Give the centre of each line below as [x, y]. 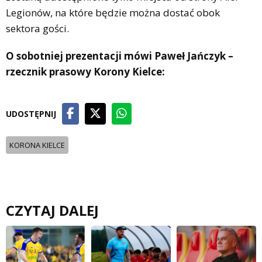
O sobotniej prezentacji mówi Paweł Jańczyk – [120, 56]
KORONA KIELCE [37, 145]
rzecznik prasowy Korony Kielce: [85, 71]
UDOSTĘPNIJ [31, 113]
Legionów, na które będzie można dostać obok [113, 12]
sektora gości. [39, 28]
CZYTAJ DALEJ [52, 210]
